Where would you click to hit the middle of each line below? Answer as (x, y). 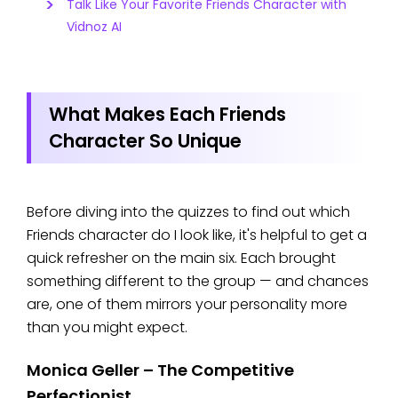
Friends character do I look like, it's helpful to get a (197, 235)
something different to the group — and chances (198, 282)
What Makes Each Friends (167, 115)
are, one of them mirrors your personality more (187, 305)
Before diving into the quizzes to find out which (188, 212)
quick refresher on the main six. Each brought (181, 259)
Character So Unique (145, 141)
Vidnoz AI (94, 27)
